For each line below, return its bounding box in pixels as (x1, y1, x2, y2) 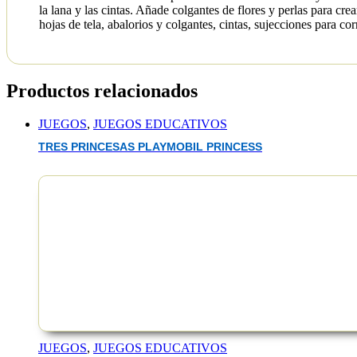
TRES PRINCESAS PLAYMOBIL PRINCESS (38, 140, 262, 153)
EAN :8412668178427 (39, 241, 155, 255)
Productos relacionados (6, 80, 198, 101)
